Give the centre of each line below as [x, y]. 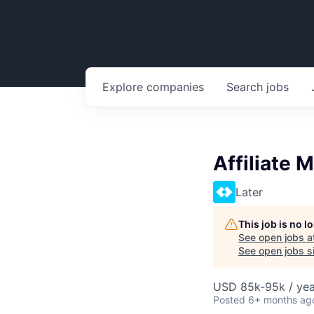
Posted [229, 300]
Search [246, 87]
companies [175, 87]
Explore [124, 87]
